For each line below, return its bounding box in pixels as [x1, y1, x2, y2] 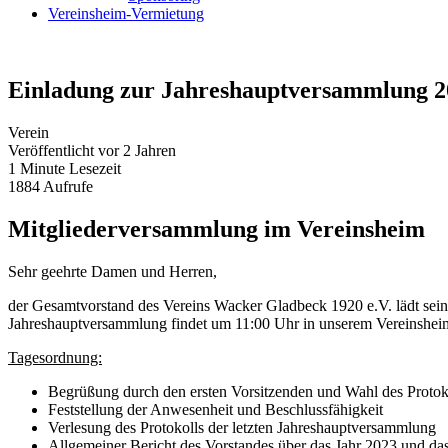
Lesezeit [69, 128, 121, 146]
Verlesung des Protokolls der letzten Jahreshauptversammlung [48, 387, 436, 405]
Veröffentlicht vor [8, 110, 119, 128]
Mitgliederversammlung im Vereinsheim [8, 184, 425, 211]
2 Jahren [123, 110, 176, 128]
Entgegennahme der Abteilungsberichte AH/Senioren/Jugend [48, 423, 432, 441]
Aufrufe [43, 146, 93, 164]
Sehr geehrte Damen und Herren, [8, 231, 217, 249]
